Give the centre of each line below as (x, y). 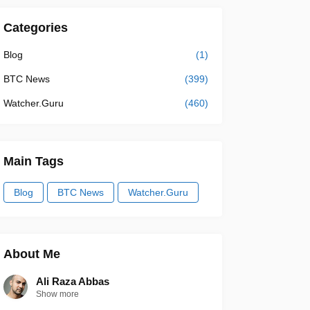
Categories (35, 28)
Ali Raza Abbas (72, 281)
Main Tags (33, 161)
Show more (57, 294)
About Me (31, 254)
